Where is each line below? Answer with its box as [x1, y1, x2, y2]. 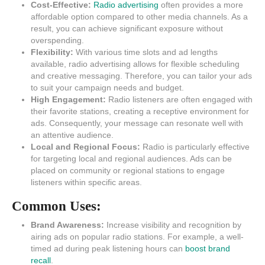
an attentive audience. [31, 130, 114, 140]
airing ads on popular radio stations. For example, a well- [31, 232, 244, 242]
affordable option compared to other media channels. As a [31, 12, 248, 22]
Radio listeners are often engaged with [106, 95, 253, 105]
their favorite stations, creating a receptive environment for [31, 106, 249, 117]
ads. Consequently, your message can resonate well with [31, 118, 243, 128]
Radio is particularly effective [140, 142, 250, 152]
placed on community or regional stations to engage [31, 166, 225, 176]
